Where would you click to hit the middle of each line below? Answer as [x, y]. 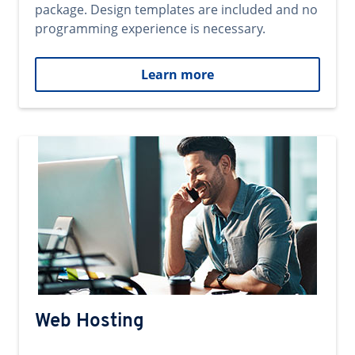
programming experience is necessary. [150, 29]
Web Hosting [90, 322]
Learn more [177, 74]
